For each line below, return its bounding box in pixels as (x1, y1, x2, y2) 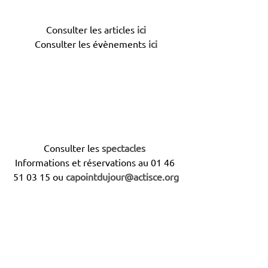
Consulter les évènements (34, 37, 146, 50)
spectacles (102, 141, 145, 154)
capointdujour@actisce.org (65, 170, 179, 182)
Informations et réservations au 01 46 (14, 156, 177, 168)
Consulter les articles (45, 23, 137, 35)
